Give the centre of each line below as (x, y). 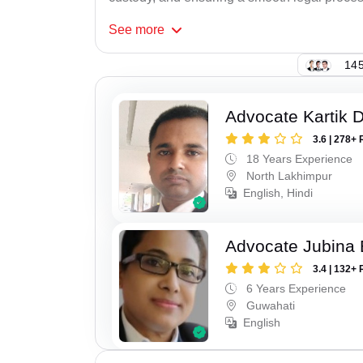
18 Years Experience (298, 159)
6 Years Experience (295, 288)
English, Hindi (278, 193)
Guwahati (269, 305)
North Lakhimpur (288, 176)
